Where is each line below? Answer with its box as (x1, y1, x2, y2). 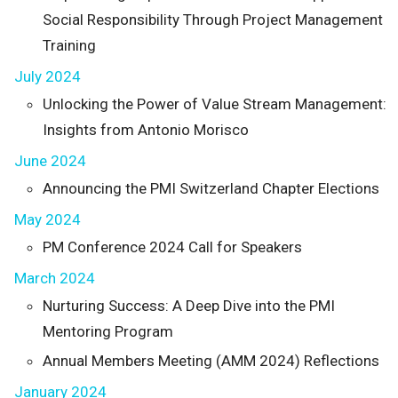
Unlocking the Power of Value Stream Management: (43, 95, 386, 113)
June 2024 (14, 152, 86, 170)
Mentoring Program (43, 322, 173, 340)
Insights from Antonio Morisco (43, 121, 249, 139)
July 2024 (14, 68, 81, 85)
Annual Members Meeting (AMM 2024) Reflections (43, 352, 379, 370)
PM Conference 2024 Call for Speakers (43, 238, 302, 256)
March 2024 (14, 269, 95, 287)
